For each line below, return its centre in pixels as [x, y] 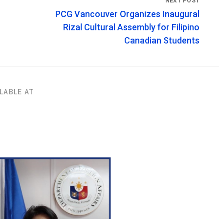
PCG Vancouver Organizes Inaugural [127, 14]
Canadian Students [162, 41]
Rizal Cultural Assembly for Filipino [131, 27]
